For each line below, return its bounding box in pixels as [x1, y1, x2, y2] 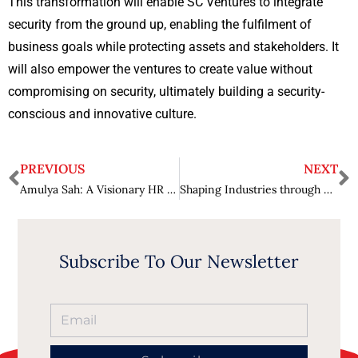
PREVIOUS [20, 161, 85, 177]
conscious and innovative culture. [8, 106, 197, 122]
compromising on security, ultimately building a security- [8, 84, 324, 100]
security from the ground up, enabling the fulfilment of [8, 17, 312, 33]
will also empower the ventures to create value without [8, 62, 312, 78]
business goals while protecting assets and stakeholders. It [8, 39, 339, 55]
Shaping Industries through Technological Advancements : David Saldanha [323, 182, 332, 197]
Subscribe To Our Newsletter [59, 250, 299, 273]
